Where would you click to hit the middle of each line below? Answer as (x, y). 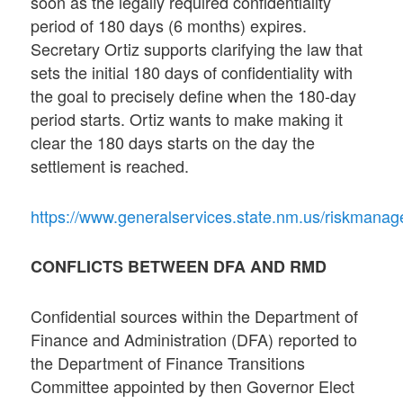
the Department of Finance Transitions (168, 363)
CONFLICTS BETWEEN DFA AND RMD (179, 266)
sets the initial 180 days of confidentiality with (192, 72)
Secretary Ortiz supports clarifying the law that (197, 49)
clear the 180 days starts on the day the (173, 143)
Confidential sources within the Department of (195, 316)
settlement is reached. (110, 166)
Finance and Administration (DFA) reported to (194, 340)
